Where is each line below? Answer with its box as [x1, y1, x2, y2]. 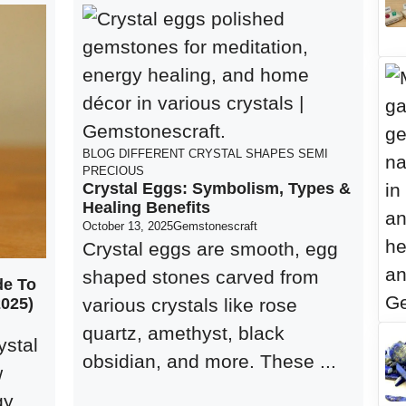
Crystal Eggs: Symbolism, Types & [82, 179, 352, 198]
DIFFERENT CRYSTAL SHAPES [119, 147, 295, 160]
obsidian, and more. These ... [82, 351, 337, 372]
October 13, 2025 [82, 219, 174, 233]
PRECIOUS [82, 164, 145, 178]
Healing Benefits [82, 198, 211, 217]
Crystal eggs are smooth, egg [82, 238, 339, 259]
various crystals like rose [82, 295, 298, 315]
